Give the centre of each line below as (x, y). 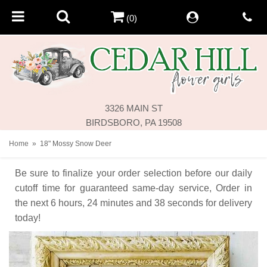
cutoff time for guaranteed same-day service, (113, 188)
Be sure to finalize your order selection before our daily (133, 173)
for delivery (229, 203)
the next (32, 203)
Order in (234, 188)
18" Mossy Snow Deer (76, 143)
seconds (185, 203)
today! (28, 218)
